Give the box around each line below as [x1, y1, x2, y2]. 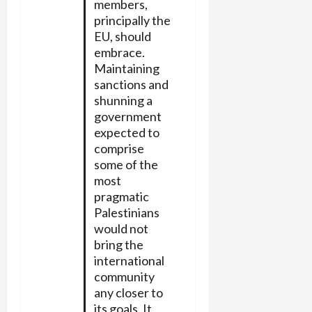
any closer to [93, 284, 163, 300]
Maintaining [93, 60, 159, 76]
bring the [93, 236, 143, 252]
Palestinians [93, 204, 159, 220]
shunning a [93, 92, 153, 108]
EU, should [93, 28, 151, 44]
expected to [93, 124, 159, 140]
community [93, 268, 155, 284]
